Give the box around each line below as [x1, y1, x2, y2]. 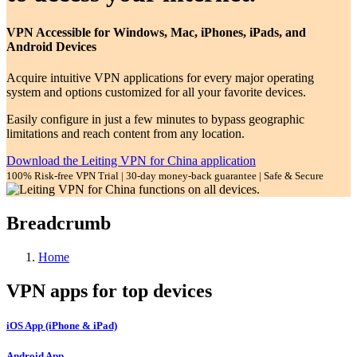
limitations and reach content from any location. [6, 126, 245, 140]
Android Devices [6, 39, 96, 53]
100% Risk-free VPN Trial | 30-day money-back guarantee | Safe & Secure [6, 169, 324, 182]
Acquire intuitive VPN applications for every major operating [6, 70, 314, 84]
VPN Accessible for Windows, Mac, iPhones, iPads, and [6, 25, 306, 39]
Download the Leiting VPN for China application [6, 153, 256, 167]
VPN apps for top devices [6, 280, 212, 301]
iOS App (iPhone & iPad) [6, 319, 117, 331]
